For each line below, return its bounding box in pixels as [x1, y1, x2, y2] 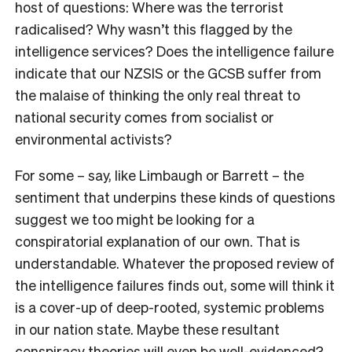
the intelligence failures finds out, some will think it [15, 275, 335, 294]
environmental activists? [15, 129, 172, 148]
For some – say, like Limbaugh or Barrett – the [15, 165, 304, 184]
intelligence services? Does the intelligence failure [15, 41, 334, 60]
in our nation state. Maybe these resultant [15, 319, 280, 338]
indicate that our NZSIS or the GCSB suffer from [15, 63, 321, 82]
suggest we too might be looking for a [15, 209, 255, 228]
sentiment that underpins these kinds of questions [15, 187, 335, 206]
